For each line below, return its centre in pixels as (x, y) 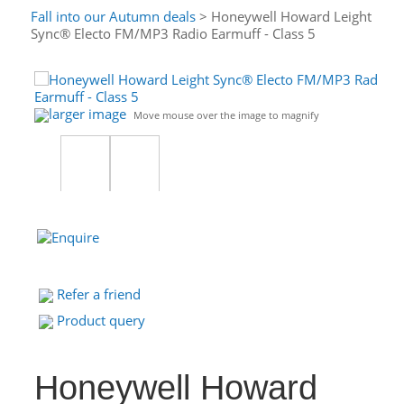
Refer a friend (99, 294)
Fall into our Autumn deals (113, 16)
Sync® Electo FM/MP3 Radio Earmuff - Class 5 (173, 33)
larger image (87, 114)
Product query (101, 320)
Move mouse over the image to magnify (226, 115)
